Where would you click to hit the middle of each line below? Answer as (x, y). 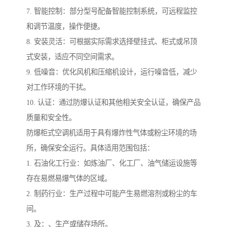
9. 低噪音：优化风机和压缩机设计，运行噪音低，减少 (112, 72)
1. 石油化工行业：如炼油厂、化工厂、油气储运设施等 (112, 163)
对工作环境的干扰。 (58, 87)
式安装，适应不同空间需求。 (72, 57)
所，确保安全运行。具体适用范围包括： (90, 148)
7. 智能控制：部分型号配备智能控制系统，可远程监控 (112, 11)
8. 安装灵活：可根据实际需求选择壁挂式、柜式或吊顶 (112, 42)
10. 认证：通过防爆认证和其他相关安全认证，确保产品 (113, 103)
